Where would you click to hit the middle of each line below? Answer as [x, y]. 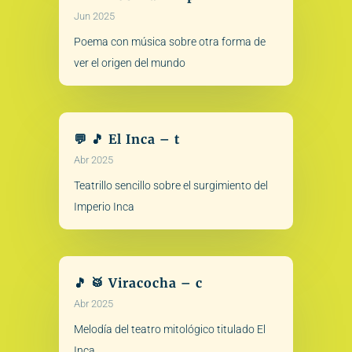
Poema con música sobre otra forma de [169, 41]
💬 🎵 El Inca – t [126, 139]
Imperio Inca [104, 206]
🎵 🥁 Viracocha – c [138, 283]
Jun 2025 [94, 16]
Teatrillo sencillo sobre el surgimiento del [170, 185]
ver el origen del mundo [129, 62]
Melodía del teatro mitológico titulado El [169, 330]
